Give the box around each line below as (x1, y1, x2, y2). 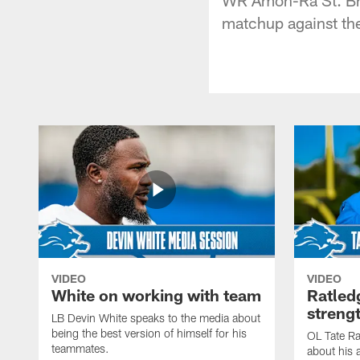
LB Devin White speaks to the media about (51, 310, 260, 325)
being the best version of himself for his (51, 325, 247, 340)
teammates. (51, 341, 109, 355)
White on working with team (51, 284, 261, 305)
